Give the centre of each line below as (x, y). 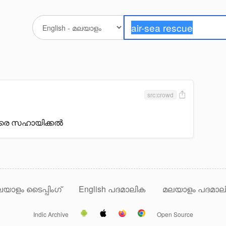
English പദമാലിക (113, 189)
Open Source (175, 214)
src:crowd (160, 94)
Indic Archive (51, 214)
